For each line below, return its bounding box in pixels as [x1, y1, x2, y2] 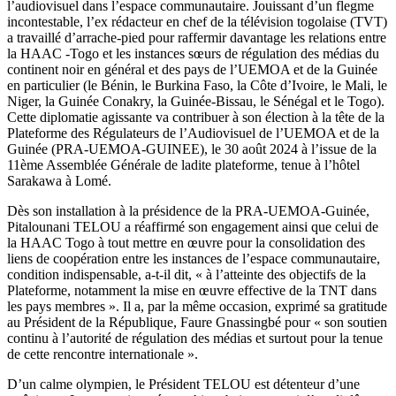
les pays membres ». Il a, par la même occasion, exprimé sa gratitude [7, 298, 387, 314]
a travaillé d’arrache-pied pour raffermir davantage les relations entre [7, 29, 386, 45]
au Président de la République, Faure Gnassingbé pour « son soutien [7, 314, 387, 330]
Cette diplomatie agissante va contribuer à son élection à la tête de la [7, 109, 385, 125]
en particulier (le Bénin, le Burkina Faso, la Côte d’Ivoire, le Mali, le [7, 77, 387, 93]
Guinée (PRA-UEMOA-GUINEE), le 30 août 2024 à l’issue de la [7, 141, 377, 156]
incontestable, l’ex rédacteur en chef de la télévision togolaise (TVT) [7, 13, 387, 29]
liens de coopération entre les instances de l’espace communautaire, [7, 250, 380, 266]
